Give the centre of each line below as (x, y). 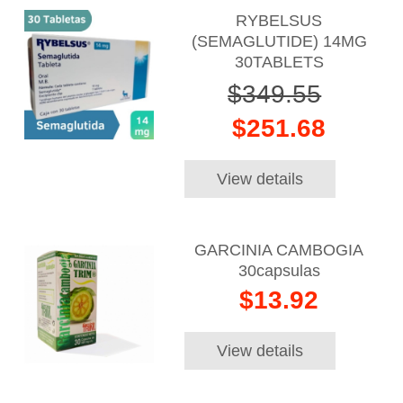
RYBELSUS (279, 20)
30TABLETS (279, 62)
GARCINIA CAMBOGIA (279, 251)
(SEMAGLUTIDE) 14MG (279, 41)
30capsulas (279, 271)
